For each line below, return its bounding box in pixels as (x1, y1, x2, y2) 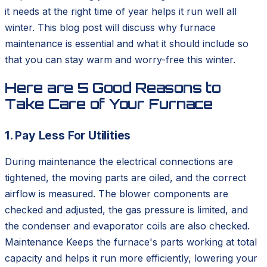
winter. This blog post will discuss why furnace (5, 21, 216, 34)
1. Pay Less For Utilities (5, 128, 131, 143)
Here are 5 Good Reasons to (5, 79, 221, 97)
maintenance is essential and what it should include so (5, 38, 249, 50)
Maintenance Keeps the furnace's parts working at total (5, 236, 257, 249)
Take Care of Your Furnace (5, 95, 213, 113)
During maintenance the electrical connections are (5, 156, 233, 168)
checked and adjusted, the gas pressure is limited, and (5, 204, 248, 216)
